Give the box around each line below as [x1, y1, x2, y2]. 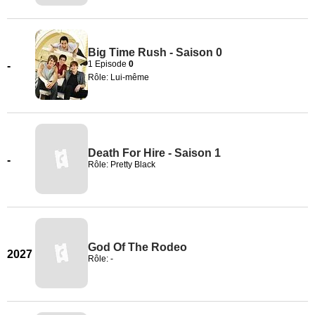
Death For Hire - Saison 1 [88, 147, 221, 159]
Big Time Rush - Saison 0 [88, 46, 222, 58]
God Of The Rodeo [88, 241, 187, 253]
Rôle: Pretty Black [88, 160, 155, 169]
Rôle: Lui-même [88, 72, 149, 82]
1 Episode [88, 58, 129, 69]
